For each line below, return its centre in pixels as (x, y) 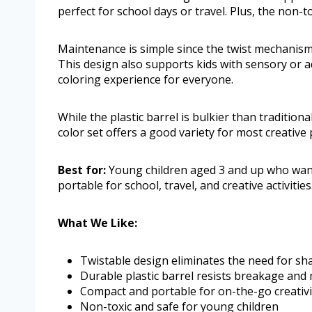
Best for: (82, 170)
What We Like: (97, 223)
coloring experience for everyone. (146, 79)
